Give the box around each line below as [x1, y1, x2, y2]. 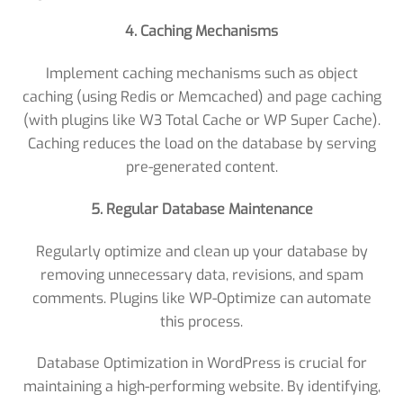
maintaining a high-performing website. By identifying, [22, 377, 381, 397]
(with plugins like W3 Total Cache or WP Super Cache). [22, 110, 381, 130]
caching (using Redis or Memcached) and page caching [22, 86, 381, 106]
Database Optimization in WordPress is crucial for [36, 354, 367, 373]
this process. [160, 311, 243, 331]
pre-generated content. [125, 157, 278, 176]
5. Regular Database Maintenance [90, 199, 313, 219]
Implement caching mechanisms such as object [45, 63, 358, 83]
